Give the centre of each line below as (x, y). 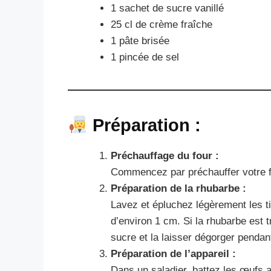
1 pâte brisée (140, 41)
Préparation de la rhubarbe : (178, 188)
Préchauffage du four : (165, 155)
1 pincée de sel (145, 57)
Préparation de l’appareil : (173, 253)
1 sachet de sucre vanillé (167, 8)
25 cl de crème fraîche (162, 24)
